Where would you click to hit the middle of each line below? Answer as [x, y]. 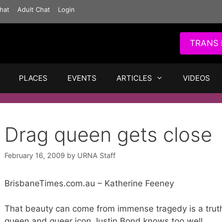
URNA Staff [96, 156]
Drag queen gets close [108, 135]
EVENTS [82, 78]
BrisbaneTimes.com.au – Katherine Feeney [89, 184]
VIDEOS [196, 78]
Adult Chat [34, 9]
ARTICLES [134, 78]
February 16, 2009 [35, 156]
